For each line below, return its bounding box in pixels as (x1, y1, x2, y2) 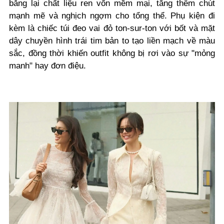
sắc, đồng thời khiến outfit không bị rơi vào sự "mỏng (9, 48, 215, 58)
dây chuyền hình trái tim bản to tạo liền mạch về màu (9, 35, 215, 45)
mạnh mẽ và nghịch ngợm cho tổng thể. (9, 10, 171, 20)
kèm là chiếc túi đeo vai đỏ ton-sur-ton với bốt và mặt (9, 23, 215, 33)
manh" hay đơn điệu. (9, 60, 88, 70)
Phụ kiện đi (170, 10, 215, 20)
